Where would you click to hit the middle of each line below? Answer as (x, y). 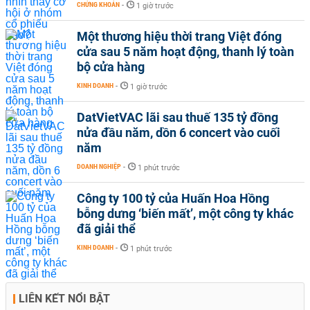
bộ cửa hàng (111, 67)
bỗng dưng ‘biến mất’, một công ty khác (185, 213)
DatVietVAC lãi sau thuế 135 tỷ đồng (177, 117)
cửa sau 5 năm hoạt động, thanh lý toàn (185, 52)
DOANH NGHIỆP (99, 166)
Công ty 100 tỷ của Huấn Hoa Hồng (173, 198)
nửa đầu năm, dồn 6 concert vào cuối (179, 133)
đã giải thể (106, 229)
